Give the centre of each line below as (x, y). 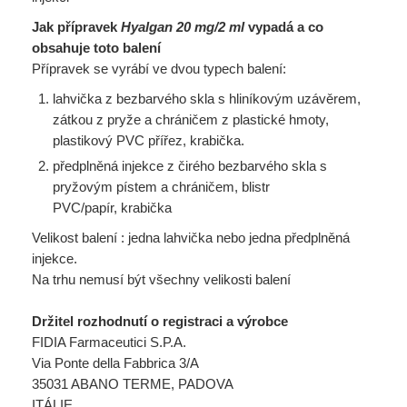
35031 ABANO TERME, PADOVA (133, 384)
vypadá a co (284, 27)
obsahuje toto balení (96, 48)
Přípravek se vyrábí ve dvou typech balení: (159, 69)
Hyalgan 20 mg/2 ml (183, 27)
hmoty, (308, 119)
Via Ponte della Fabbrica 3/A (115, 363)
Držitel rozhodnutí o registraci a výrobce (160, 321)
